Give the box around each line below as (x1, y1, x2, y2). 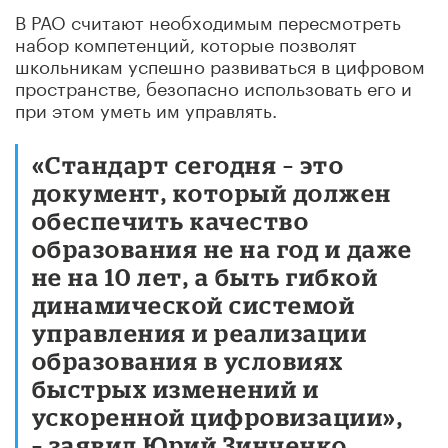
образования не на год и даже (32, 234, 413, 262)
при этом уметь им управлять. (15, 93, 277, 122)
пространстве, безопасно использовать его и (15, 71, 412, 100)
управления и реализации (32, 318, 368, 346)
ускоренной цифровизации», (32, 402, 404, 430)
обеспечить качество (32, 206, 310, 234)
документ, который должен (32, 178, 392, 206)
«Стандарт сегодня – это (32, 150, 345, 178)
